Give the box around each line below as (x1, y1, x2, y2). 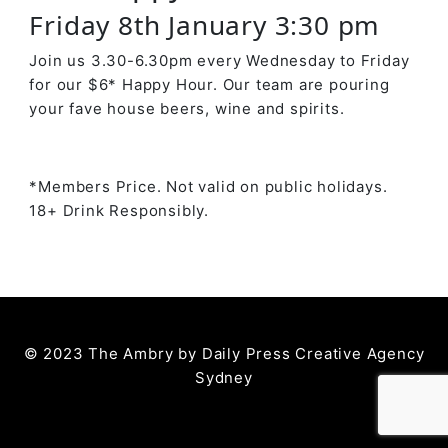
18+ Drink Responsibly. (29, 200, 209, 220)
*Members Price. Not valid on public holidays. (29, 176, 388, 196)
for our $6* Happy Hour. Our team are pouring (29, 74, 390, 94)
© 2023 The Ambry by (23, 343, 202, 363)
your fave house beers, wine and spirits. (29, 98, 345, 118)
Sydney (195, 367, 253, 387)
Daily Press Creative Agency (201, 343, 425, 363)
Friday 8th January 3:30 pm (29, 7, 381, 44)
